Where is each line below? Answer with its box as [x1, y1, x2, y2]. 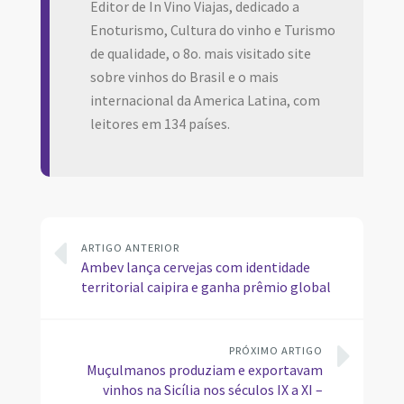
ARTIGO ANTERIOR [80, 241, 179, 255]
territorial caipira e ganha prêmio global [80, 279, 331, 297]
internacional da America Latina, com [89, 92, 320, 110]
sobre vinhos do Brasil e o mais [89, 69, 279, 87]
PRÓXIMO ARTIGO [229, 344, 323, 358]
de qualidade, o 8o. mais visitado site [89, 45, 311, 63]
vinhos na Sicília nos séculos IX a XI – [103, 381, 323, 399]
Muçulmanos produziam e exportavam [87, 362, 323, 380]
